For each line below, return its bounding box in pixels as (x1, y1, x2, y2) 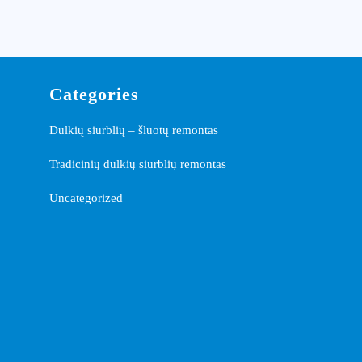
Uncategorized (49, 192, 123, 204)
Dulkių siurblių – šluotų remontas (49, 124, 218, 137)
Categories (49, 84, 139, 104)
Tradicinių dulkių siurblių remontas (49, 158, 226, 170)
